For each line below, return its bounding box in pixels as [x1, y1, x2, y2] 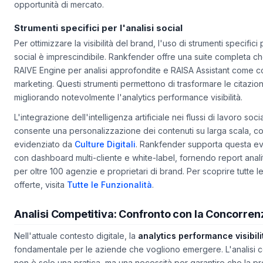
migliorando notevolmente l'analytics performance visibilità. [14, 106, 242, 117]
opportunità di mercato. [14, 13, 104, 23]
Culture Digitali [75, 153, 136, 163]
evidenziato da [14, 153, 75, 163]
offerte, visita [14, 193, 67, 204]
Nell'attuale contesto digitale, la [14, 245, 138, 255]
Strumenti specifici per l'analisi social [14, 36, 183, 48]
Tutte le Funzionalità [67, 193, 152, 204]
